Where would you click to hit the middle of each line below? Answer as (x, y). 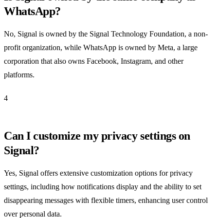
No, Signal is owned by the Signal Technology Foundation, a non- (106, 34)
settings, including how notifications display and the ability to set (103, 186)
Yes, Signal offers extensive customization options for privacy (98, 173)
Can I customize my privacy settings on (97, 136)
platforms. (19, 74)
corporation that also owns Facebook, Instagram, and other (94, 61)
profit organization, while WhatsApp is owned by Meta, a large (101, 47)
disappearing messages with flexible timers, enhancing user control (106, 200)
